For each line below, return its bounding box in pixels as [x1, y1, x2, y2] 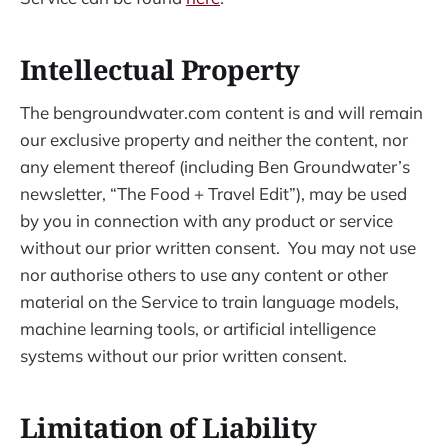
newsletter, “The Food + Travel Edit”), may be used [20, 182, 407, 204]
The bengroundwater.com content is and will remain [20, 101, 423, 123]
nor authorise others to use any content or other [20, 263, 388, 285]
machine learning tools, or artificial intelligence [20, 317, 376, 339]
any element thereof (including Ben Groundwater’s [20, 155, 410, 177]
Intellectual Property [20, 51, 300, 89]
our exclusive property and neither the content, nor [20, 128, 408, 150]
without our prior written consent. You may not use [20, 236, 416, 258]
